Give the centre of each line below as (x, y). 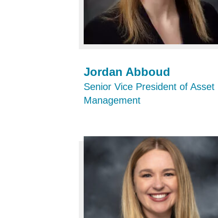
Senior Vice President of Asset (149, 87)
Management (112, 100)
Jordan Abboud (127, 72)
